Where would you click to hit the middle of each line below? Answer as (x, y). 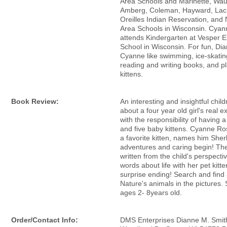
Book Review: (35, 101)
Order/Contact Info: (45, 220)
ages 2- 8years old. (151, 193)
